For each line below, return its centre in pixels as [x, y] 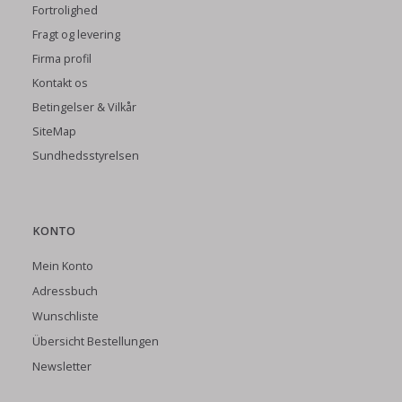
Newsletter [62, 367]
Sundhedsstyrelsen [86, 155]
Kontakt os [60, 83]
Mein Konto [63, 266]
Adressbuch [65, 292]
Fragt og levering [76, 34]
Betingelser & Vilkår [84, 107]
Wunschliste [66, 317]
